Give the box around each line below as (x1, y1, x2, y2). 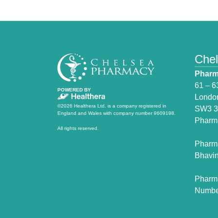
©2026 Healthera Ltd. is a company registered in (57, 103, 166, 109)
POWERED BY (57, 87, 91, 92)
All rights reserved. (57, 125, 99, 131)
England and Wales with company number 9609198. (57, 110, 176, 116)
